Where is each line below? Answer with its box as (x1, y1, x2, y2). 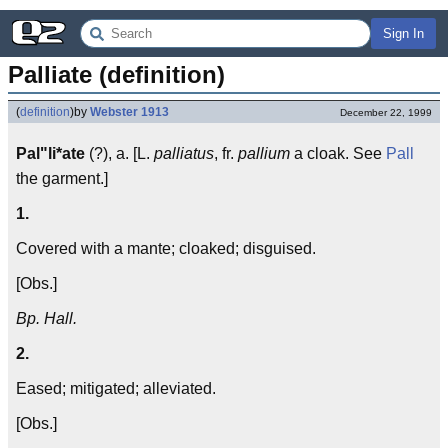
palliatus (154, 145, 214, 162)
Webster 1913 (90, 105, 169, 119)
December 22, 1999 (340, 107, 432, 118)
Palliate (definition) (8, 61, 225, 88)
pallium (238, 145, 290, 162)
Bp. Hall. (16, 310, 77, 327)
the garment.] (16, 170, 108, 187)
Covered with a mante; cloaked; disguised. (16, 240, 316, 257)
